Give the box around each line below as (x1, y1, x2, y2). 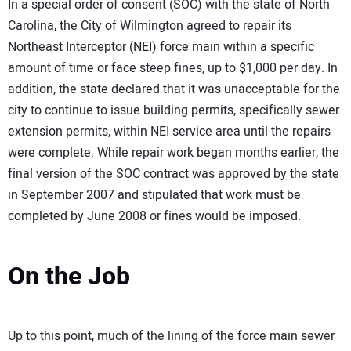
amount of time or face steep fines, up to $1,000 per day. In (8, 59, 338, 78)
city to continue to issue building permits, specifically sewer (8, 101, 339, 121)
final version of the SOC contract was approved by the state (8, 165, 339, 184)
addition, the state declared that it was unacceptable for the (8, 80, 340, 100)
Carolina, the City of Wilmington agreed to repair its (8, 16, 291, 36)
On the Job (8, 258, 130, 295)
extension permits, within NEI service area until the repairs (8, 122, 331, 142)
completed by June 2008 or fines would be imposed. (8, 207, 301, 226)
